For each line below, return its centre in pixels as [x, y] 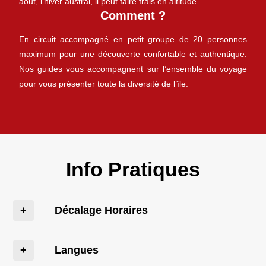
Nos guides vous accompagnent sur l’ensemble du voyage [133, 69]
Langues [77, 250]
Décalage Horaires [102, 210]
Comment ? [133, 15]
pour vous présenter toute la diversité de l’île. [104, 84]
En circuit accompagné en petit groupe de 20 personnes [133, 39]
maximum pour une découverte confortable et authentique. [133, 54]
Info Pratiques [133, 169]
